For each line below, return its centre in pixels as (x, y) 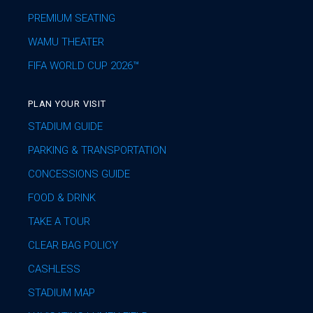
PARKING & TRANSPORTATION (97, 151)
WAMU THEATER (66, 42)
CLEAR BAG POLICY (73, 246)
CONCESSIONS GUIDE (79, 174)
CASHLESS (54, 269)
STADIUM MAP (61, 293)
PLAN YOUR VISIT (67, 104)
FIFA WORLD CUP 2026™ (83, 66)
